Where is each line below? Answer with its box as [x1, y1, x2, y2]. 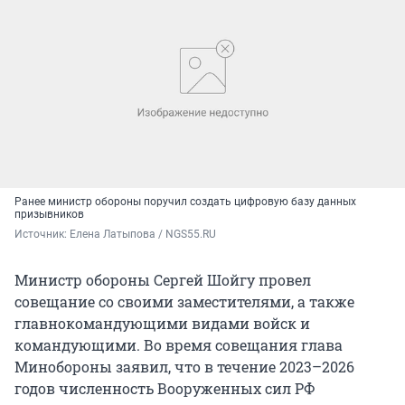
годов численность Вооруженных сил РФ [14, 378, 316, 398]
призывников [14, 207, 84, 221]
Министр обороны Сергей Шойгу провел [14, 269, 311, 289]
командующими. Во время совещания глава [14, 334, 343, 354]
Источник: [14, 227, 70, 240]
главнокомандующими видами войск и [14, 313, 310, 333]
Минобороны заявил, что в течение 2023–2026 [14, 356, 354, 376]
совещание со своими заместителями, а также [14, 291, 354, 311]
